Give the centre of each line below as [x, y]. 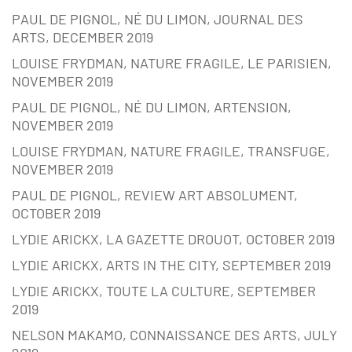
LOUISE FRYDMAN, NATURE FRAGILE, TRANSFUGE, [171, 151]
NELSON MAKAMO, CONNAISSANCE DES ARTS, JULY [174, 335]
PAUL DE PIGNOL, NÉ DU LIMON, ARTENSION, [152, 107]
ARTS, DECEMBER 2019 [82, 37]
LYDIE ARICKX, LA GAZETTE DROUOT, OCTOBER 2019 [173, 239]
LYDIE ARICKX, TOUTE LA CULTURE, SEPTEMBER [164, 291]
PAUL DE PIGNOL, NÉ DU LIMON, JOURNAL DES [158, 19]
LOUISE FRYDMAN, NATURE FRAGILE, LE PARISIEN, [172, 63]
